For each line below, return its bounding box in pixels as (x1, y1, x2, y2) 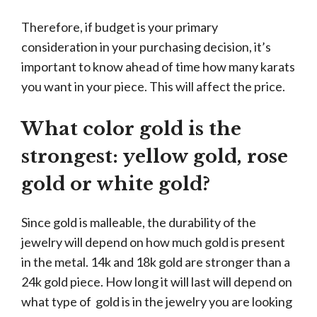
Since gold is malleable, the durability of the (21, 214, 256, 230)
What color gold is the (21, 117, 241, 140)
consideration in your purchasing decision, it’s (21, 39, 271, 54)
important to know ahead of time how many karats (21, 59, 295, 74)
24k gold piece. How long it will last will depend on (21, 274, 292, 289)
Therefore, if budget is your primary (21, 19, 218, 35)
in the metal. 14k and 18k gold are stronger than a (21, 254, 290, 270)
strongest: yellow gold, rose (21, 145, 288, 168)
